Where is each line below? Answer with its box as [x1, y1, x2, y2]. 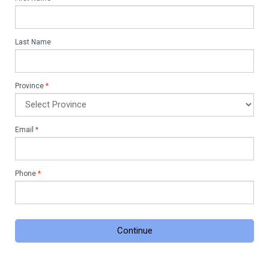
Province [15, 81, 44, 90]
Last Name [15, 37, 51, 46]
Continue [116, 225, 153, 236]
